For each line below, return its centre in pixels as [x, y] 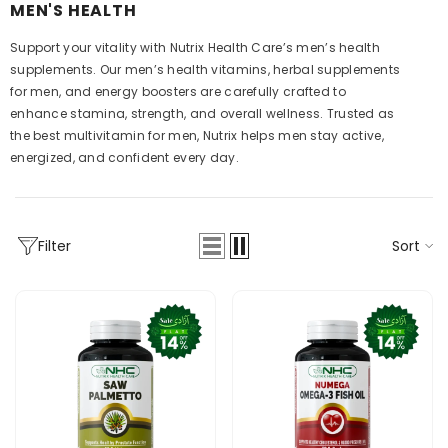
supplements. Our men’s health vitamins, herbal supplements [205, 69]
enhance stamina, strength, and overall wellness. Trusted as [202, 113]
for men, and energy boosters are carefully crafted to [178, 91]
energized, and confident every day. [124, 157]
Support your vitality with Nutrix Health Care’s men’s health [195, 47]
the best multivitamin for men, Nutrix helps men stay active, [197, 135]
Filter [54, 246]
